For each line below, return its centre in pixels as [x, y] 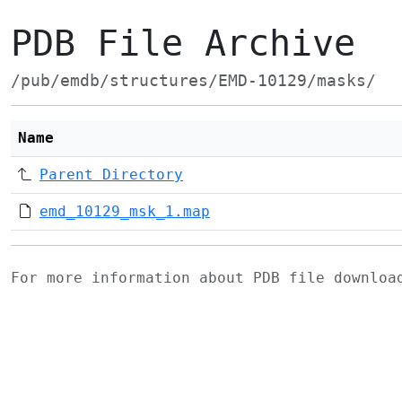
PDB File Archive [183, 43]
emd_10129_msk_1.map [125, 211]
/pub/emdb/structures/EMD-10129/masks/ [193, 81]
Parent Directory [111, 175]
